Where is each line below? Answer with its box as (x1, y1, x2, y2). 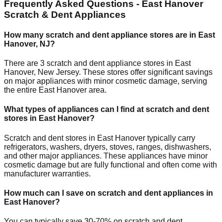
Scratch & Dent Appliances (4, 9, 126, 20)
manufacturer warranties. (4, 169, 91, 178)
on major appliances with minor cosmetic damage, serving (4, 77, 207, 86)
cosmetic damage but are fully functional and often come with (4, 160, 217, 169)
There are (4, 59, 40, 68)
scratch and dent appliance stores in (45, 59, 175, 68)
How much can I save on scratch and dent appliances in (4, 188, 213, 197)
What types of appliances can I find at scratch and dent (4, 105, 209, 114)
